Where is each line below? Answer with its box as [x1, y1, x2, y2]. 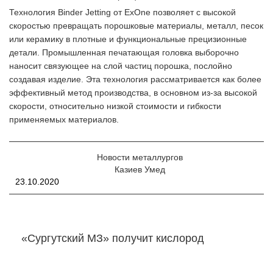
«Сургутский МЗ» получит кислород [21, 232, 204, 244]
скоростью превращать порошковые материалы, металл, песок [9, 21, 263, 30]
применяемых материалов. [9, 115, 119, 124]
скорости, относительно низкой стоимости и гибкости [9, 101, 221, 111]
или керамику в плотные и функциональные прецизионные [9, 34, 247, 44]
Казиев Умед [114, 165, 165, 174]
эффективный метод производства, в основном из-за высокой [9, 88, 257, 97]
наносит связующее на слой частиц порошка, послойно [9, 61, 232, 71]
